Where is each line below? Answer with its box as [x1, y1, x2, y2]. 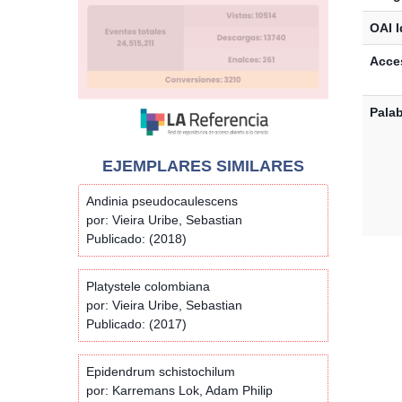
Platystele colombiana [86, 278, 210, 293]
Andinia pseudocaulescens [86, 193, 238, 208]
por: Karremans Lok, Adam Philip [86, 382, 273, 398]
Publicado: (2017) [86, 316, 187, 331]
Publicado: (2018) [86, 231, 187, 246]
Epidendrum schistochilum [86, 363, 235, 379]
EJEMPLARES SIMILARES [101, 156, 304, 175]
